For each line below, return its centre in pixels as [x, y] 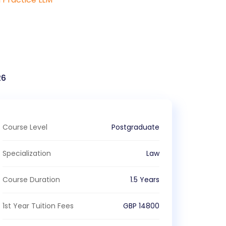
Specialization [27, 153]
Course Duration [32, 180]
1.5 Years [145, 180]
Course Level [25, 127]
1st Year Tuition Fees [38, 206]
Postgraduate [135, 127]
